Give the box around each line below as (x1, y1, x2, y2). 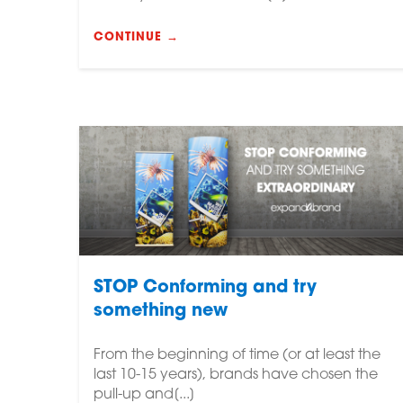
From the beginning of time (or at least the (94, 348, 381, 363)
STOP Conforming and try (94, 280, 317, 298)
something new (94, 303, 228, 321)
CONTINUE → (94, 31, 179, 44)
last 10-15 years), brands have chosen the (94, 368, 378, 383)
